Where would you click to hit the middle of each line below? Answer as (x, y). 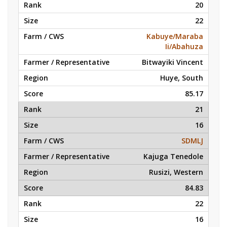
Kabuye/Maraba (175, 36)
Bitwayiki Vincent (173, 62)
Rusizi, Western (176, 172)
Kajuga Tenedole (173, 156)
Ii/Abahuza (184, 46)
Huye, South (182, 78)
